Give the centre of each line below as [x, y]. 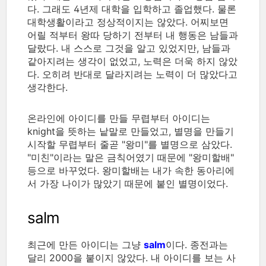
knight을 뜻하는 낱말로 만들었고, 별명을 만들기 [131, 131]
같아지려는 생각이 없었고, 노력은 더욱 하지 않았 [132, 61]
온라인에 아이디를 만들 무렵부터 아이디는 [119, 118]
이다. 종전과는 [197, 244]
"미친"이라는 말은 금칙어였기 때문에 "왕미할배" [131, 157]
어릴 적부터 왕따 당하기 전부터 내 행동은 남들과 [133, 35]
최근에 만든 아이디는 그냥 [85, 244]
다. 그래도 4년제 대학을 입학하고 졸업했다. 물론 [132, 9]
